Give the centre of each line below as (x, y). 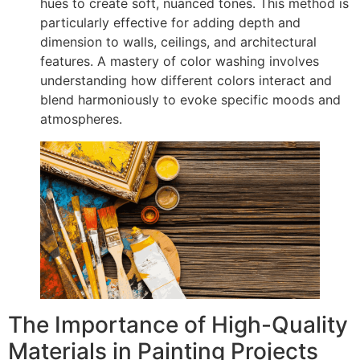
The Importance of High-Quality (178, 324)
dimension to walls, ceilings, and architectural (178, 41)
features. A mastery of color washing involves (180, 61)
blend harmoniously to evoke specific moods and (190, 99)
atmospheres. (81, 119)
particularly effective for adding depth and (170, 22)
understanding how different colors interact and (186, 80)
